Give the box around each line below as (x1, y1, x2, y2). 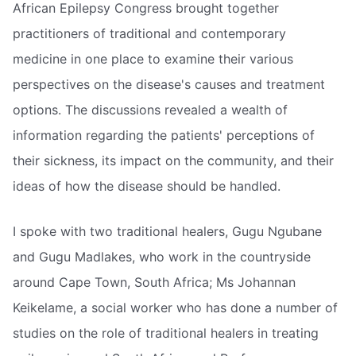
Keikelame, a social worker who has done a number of (13, 300, 338, 316)
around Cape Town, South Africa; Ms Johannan (13, 274, 296, 291)
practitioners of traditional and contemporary (13, 25, 286, 41)
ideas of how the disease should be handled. (13, 177, 281, 194)
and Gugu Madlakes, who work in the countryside (13, 249, 311, 265)
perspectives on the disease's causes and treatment (13, 75, 325, 92)
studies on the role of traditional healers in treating (13, 325, 319, 342)
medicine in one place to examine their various (13, 50, 293, 67)
